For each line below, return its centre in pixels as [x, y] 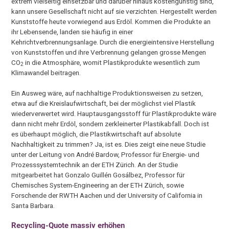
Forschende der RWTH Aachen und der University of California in [107, 196]
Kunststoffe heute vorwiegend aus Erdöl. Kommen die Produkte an [111, 21]
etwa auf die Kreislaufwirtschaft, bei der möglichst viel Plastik [104, 104]
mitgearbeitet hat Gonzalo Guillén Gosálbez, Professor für [98, 175]
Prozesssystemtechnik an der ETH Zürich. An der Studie [95, 165]
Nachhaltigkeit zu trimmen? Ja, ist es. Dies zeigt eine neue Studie [109, 144]
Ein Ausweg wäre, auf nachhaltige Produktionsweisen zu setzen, [107, 93]
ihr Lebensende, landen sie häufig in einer [72, 31]
